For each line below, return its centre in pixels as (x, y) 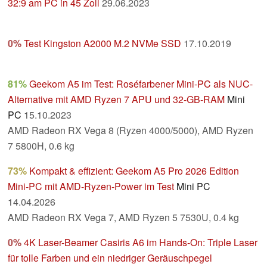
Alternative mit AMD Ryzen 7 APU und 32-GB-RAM (116, 100)
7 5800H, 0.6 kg (41, 146)
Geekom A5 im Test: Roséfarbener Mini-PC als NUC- (141, 84)
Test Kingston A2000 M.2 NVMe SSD (103, 44)
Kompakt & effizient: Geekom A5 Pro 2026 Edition (134, 171)
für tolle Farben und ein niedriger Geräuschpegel (110, 258)
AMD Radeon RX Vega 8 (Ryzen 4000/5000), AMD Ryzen (131, 131)
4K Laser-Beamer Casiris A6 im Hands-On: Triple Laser (141, 243)
